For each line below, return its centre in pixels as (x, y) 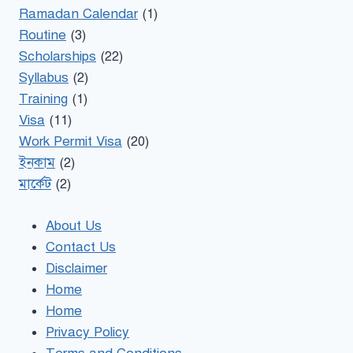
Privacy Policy (87, 332)
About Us (74, 225)
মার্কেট (35, 184)
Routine (43, 35)
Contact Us (81, 247)
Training (43, 99)
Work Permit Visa (71, 142)
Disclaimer (76, 268)
